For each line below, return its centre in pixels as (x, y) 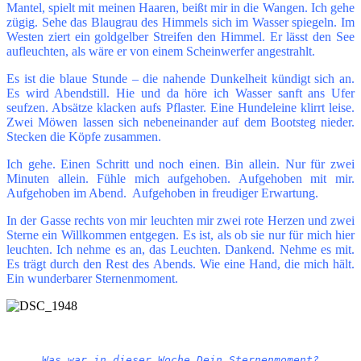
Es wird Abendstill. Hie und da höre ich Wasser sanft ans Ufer (180, 93)
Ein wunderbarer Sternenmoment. (92, 278)
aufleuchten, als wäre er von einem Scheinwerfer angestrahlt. (161, 51)
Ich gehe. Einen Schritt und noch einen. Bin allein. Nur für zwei (180, 164)
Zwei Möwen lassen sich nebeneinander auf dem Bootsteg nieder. (180, 122)
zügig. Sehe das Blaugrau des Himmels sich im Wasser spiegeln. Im (180, 22)
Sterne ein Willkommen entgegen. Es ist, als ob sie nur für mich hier (180, 234)
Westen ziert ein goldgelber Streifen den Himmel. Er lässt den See (180, 36)
